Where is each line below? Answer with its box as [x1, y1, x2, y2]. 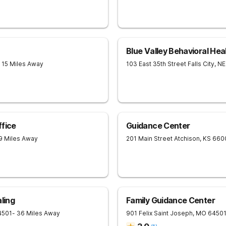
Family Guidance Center [126, 195, 215, 205]
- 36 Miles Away [12, 209, 60, 217]
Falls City [188, 60, 214, 68]
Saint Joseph [154, 209, 193, 217]
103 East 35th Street [126, 60, 186, 68]
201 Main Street [126, 135, 173, 142]
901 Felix [126, 209, 152, 217]
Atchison [174, 135, 200, 142]
